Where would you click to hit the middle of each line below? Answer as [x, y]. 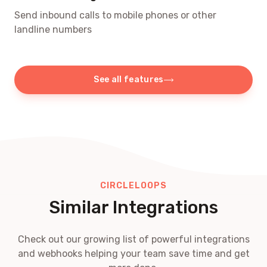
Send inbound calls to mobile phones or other [115, 15]
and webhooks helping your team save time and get [133, 253]
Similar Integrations [133, 207]
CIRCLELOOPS [133, 185]
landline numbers [53, 29]
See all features [129, 79]
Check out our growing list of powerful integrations [133, 239]
